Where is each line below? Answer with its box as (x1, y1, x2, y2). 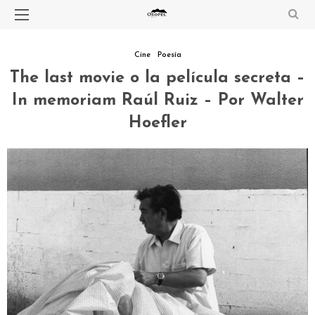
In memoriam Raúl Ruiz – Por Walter (11, 92, 304, 109)
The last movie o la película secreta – (10, 70, 305, 86)
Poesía (157, 51, 181, 59)
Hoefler (128, 115, 187, 131)
